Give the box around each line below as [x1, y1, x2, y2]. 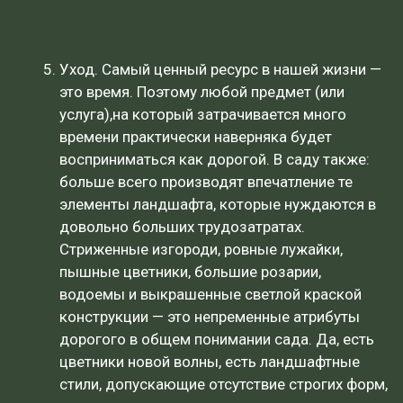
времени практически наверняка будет [59, 128, 332, 146]
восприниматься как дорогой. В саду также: [59, 150, 370, 168]
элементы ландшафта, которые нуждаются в [59, 195, 376, 213]
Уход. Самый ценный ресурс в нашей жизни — [59, 60, 381, 78]
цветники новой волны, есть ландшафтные [59, 353, 360, 371]
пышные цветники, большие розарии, [59, 263, 321, 281]
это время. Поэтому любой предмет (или [59, 83, 345, 101]
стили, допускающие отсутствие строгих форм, [59, 375, 388, 393]
